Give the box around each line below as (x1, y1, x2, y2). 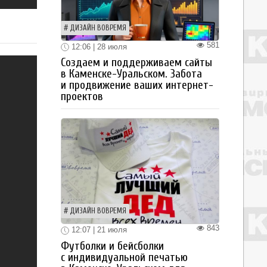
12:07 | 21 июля (69, 225, 127, 235)
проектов (61, 90, 103, 104)
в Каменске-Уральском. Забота (61, 67, 202, 81)
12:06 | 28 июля (69, 42, 127, 51)
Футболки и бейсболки (61, 239, 164, 253)
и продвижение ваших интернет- (61, 79, 213, 92)
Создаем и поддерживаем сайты (61, 56, 212, 70)
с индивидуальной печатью (61, 250, 188, 264)
